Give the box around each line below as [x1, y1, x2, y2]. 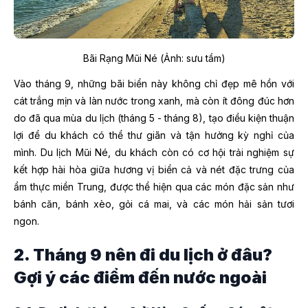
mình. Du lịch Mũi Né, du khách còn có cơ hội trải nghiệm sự [14, 146, 294, 159]
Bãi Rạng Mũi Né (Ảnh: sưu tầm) [82, 52, 225, 65]
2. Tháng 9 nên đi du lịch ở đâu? [14, 245, 272, 265]
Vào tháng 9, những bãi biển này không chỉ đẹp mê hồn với [14, 78, 294, 90]
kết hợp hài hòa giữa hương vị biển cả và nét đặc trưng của [14, 164, 294, 176]
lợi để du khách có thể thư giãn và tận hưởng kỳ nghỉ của [14, 129, 294, 142]
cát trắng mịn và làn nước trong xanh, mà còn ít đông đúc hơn [14, 95, 294, 107]
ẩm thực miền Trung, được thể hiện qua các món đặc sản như [14, 181, 294, 193]
